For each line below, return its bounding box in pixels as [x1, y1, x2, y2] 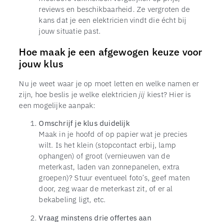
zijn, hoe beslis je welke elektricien [19, 89, 139, 99]
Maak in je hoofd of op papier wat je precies [39, 129, 188, 139]
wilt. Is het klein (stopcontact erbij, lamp [39, 140, 176, 150]
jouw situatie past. [39, 25, 101, 36]
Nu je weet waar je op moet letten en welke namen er [19, 78, 199, 88]
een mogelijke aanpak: [19, 100, 96, 110]
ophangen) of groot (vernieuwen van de [39, 151, 170, 161]
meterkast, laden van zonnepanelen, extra [39, 162, 180, 172]
